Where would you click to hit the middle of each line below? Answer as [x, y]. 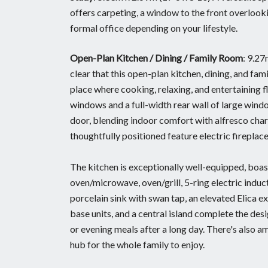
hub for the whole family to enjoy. [137, 244]
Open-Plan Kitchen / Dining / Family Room [156, 57]
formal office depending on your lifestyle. [154, 28]
